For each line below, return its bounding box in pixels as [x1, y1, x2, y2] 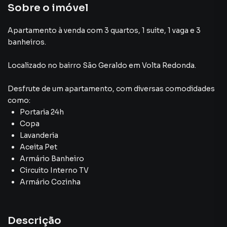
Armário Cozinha [20, 177, 81, 186]
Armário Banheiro [20, 154, 84, 163]
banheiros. [8, 37, 46, 47]
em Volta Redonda [129, 61, 195, 70]
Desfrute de [8, 84, 52, 93]
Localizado [8, 61, 46, 70]
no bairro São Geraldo [48, 61, 127, 70]
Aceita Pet [20, 142, 57, 152]
